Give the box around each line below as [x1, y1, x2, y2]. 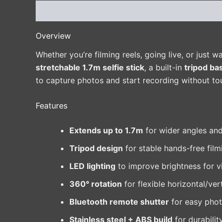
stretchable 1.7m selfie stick [36, 62, 144, 72]
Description [36, 6, 80, 16]
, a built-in [144, 62, 184, 72]
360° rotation [69, 179, 122, 189]
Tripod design [69, 143, 123, 154]
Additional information [90, 6, 175, 16]
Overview [36, 31, 71, 41]
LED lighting [69, 161, 115, 171]
